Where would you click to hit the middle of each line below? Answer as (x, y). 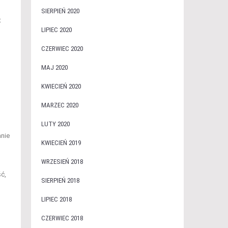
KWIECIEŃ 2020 (61, 86)
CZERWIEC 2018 (62, 218)
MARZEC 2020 (60, 105)
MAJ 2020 (54, 67)
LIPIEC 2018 (56, 199)
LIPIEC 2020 (56, 30)
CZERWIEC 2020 (62, 49)
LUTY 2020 (55, 124)
